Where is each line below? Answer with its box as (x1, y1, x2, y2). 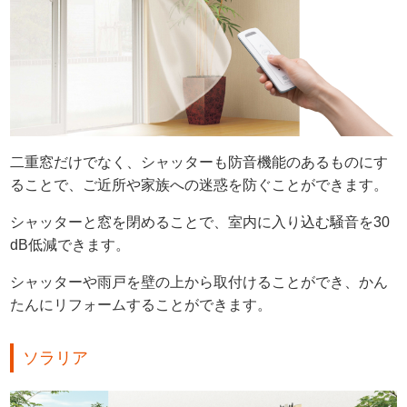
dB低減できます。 (10, 237, 131, 253)
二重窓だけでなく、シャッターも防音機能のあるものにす (10, 154, 389, 171)
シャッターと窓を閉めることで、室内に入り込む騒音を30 (10, 214, 391, 231)
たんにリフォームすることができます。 (10, 297, 273, 313)
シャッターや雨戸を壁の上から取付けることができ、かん (10, 274, 389, 291)
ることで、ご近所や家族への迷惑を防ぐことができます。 (10, 177, 389, 194)
